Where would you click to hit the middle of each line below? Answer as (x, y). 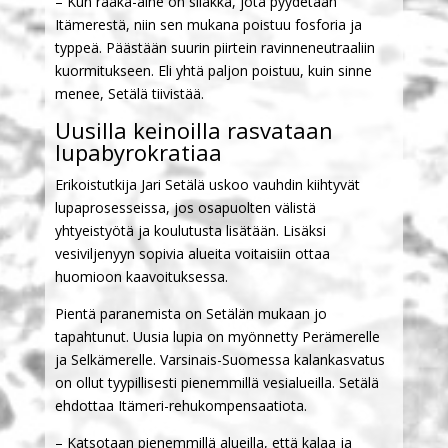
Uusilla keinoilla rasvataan (193, 129)
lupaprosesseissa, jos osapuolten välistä (185, 207)
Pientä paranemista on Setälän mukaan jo (190, 313)
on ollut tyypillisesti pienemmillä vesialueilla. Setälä (216, 382)
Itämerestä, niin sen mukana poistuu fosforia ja (208, 24)
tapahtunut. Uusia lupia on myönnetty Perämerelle (217, 336)
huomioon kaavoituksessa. (141, 276)
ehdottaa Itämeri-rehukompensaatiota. (180, 405)
